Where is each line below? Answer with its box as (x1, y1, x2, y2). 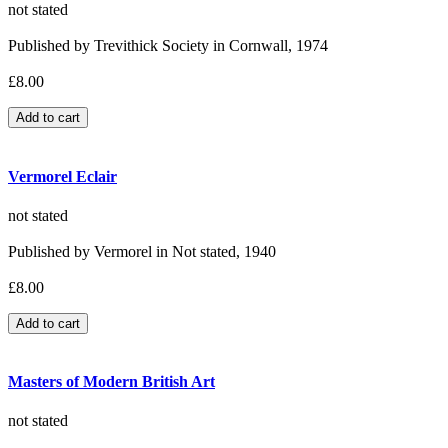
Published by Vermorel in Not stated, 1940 (8, 242, 276, 260)
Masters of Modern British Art (8, 373, 215, 391)
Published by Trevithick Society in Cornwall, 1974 (8, 37, 328, 55)
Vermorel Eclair (8, 167, 117, 185)
